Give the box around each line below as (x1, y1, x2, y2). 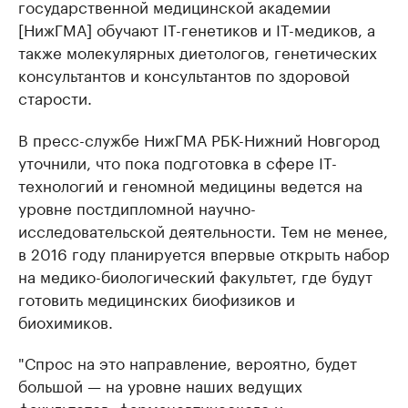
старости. (18, 85, 92, 109)
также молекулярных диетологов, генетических (18, 39, 377, 64)
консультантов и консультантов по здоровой (18, 62, 350, 87)
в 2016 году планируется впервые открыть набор (18, 240, 390, 265)
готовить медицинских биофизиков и (18, 286, 295, 311)
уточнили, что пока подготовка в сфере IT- (18, 149, 337, 174)
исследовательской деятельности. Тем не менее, (18, 218, 388, 242)
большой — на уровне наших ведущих (18, 372, 302, 397)
